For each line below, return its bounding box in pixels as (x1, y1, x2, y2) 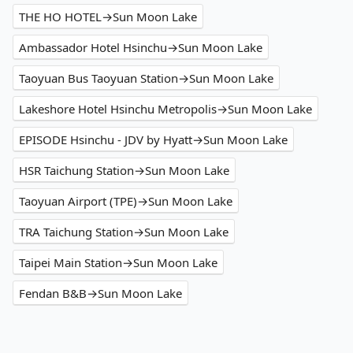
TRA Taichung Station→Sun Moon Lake (19, 224, 229, 240)
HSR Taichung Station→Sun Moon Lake (19, 162, 229, 179)
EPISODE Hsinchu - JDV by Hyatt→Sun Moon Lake (19, 132, 288, 148)
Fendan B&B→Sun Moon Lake (19, 285, 182, 302)
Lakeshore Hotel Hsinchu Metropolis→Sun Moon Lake (19, 101, 312, 117)
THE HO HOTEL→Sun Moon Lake (19, 9, 197, 25)
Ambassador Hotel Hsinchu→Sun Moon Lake (19, 39, 262, 56)
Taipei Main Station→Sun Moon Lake (19, 255, 217, 271)
